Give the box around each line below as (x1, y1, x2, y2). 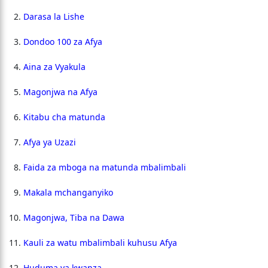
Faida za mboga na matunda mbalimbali (23, 162, 186, 173)
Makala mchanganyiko (23, 187, 113, 198)
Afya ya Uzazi (23, 136, 76, 148)
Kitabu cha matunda (23, 111, 105, 123)
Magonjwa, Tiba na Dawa (23, 212, 124, 223)
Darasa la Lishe (23, 11, 84, 22)
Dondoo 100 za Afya (23, 36, 102, 47)
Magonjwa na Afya (23, 86, 98, 98)
